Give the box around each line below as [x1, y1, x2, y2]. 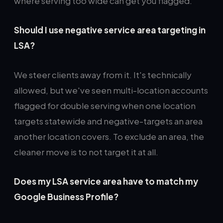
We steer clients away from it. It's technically [14, 69, 192, 80]
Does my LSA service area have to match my [14, 176, 198, 187]
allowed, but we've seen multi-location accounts [14, 85, 208, 96]
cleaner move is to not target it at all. [14, 146, 158, 157]
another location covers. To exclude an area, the [14, 131, 204, 142]
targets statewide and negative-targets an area [14, 115, 203, 126]
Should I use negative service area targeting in [14, 24, 206, 35]
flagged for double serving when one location [14, 100, 196, 111]
